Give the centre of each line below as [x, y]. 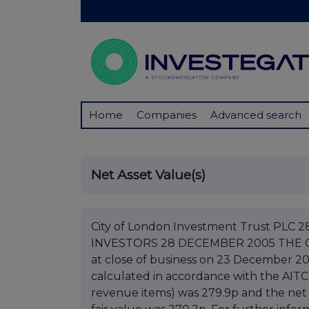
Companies [167, 115]
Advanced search [256, 115]
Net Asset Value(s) [148, 175]
